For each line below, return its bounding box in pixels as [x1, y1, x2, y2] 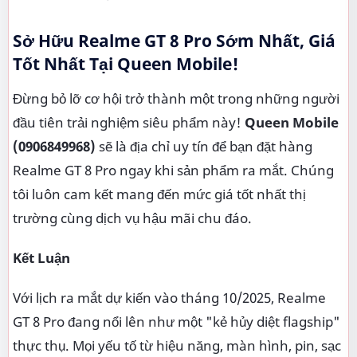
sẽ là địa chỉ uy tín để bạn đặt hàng [96, 136, 312, 155]
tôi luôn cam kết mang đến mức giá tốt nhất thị [13, 184, 306, 203]
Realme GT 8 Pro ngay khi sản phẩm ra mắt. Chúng [13, 160, 334, 179]
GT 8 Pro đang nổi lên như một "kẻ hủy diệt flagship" [13, 312, 340, 331]
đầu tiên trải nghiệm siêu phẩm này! [13, 112, 245, 131]
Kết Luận [13, 248, 70, 267]
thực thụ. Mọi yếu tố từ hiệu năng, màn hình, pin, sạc [13, 335, 341, 355]
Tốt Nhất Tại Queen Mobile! [13, 52, 238, 75]
